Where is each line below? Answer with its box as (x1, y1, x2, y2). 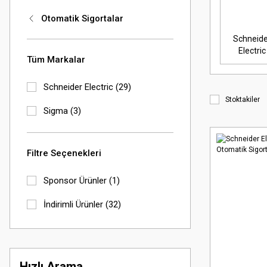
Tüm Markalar (27, 54, 85, 65)
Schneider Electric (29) (44, 82, 131, 92)
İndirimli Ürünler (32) (44, 199, 121, 210)
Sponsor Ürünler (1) (44, 175, 120, 186)
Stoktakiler (225, 95, 260, 104)
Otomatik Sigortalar (41, 13, 123, 24)
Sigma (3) (44, 105, 81, 116)
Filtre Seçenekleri (27, 148, 101, 159)
